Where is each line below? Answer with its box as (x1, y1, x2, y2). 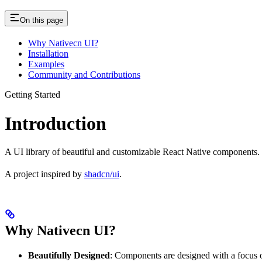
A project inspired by (5, 168, 84, 179)
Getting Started (5, 89, 60, 100)
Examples (28, 59, 64, 70)
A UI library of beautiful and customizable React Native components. (5, 146, 260, 157)
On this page (20, 16, 63, 25)
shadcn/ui (84, 168, 119, 179)
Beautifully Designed (28, 250, 110, 260)
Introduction (5, 112, 106, 134)
